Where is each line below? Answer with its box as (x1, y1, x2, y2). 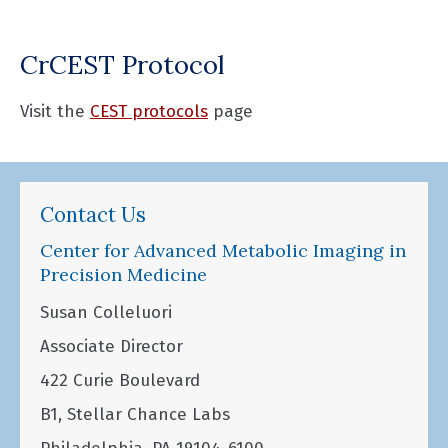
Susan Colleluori (40, 302, 172, 324)
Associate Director (40, 336, 183, 358)
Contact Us (40, 202, 146, 229)
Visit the (20, 100, 90, 122)
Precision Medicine (40, 263, 207, 287)
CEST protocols (90, 100, 208, 122)
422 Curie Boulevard (40, 370, 200, 392)
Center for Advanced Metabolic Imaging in (40, 239, 406, 263)
